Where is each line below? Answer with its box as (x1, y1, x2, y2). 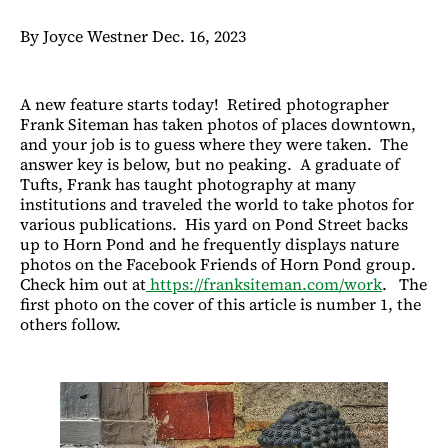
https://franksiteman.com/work (150, 272, 382, 295)
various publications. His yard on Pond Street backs (20, 212, 408, 235)
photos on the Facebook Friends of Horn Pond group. (20, 252, 420, 275)
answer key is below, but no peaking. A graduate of (20, 152, 400, 175)
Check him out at (20, 272, 146, 295)
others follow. (20, 312, 129, 335)
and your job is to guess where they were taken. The (20, 132, 408, 155)
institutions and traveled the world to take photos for (20, 192, 414, 215)
